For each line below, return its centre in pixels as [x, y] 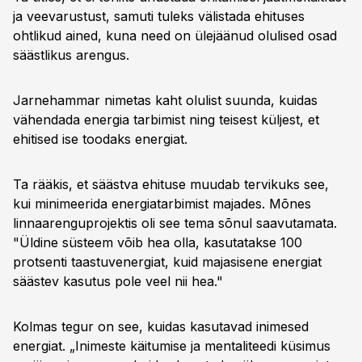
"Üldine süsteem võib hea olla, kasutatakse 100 [158, 242]
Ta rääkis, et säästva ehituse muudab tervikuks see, [171, 184]
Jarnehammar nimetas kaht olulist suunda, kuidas [165, 100]
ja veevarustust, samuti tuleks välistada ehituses [159, 16]
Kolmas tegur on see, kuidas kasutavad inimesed [161, 326]
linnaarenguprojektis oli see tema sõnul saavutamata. [175, 223]
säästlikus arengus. [71, 55]
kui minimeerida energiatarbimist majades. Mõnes [162, 204]
